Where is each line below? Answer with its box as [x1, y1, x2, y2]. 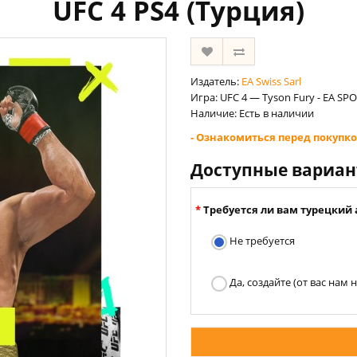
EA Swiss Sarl [241, 74, 301, 88]
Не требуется [227, 233, 295, 248]
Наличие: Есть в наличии [190, 106, 314, 120]
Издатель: [190, 74, 241, 88]
